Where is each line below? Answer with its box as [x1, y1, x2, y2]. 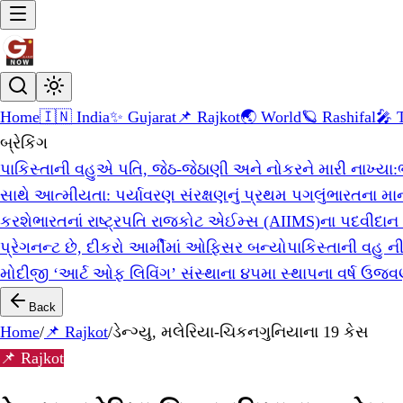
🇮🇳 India [40, 108, 110, 126]
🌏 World [240, 108, 301, 126]
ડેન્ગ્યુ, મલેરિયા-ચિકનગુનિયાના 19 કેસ [112, 323, 369, 341]
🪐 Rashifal [301, 108, 376, 126]
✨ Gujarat [110, 108, 176, 126]
